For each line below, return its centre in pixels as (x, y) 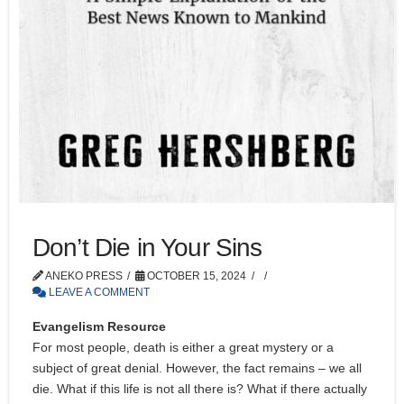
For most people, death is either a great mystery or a (183, 347)
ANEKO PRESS (83, 276)
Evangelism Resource (99, 326)
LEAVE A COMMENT (98, 293)
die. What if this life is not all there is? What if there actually (200, 388)
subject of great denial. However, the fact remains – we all (197, 367)
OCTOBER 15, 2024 (196, 276)
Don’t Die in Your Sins (147, 248)
